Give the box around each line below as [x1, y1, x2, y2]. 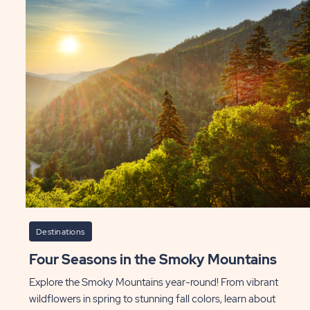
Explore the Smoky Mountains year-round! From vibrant [28, 275, 278, 289]
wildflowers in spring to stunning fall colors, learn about [28, 291, 275, 306]
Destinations [35, 226, 85, 237]
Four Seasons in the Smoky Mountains [36, 250, 277, 268]
